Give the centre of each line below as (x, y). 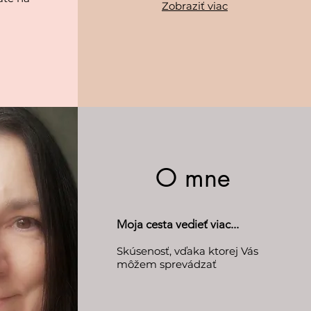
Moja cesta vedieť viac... (177, 224)
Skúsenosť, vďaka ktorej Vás (187, 251)
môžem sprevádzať (166, 264)
